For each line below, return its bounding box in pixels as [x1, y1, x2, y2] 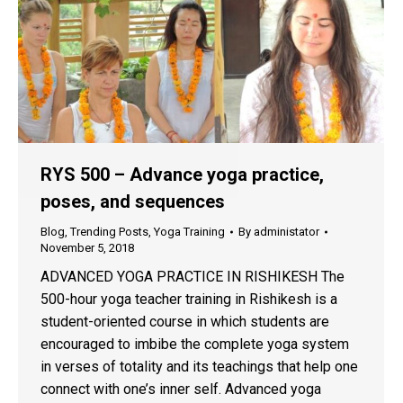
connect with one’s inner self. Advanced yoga [40, 381, 321, 399]
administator [254, 225, 319, 239]
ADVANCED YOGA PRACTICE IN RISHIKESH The [40, 268, 345, 286]
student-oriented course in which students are [40, 313, 329, 331]
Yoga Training [154, 225, 225, 239]
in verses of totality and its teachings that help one [40, 358, 358, 376]
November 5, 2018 [40, 241, 134, 255]
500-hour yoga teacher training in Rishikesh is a [40, 291, 337, 309]
